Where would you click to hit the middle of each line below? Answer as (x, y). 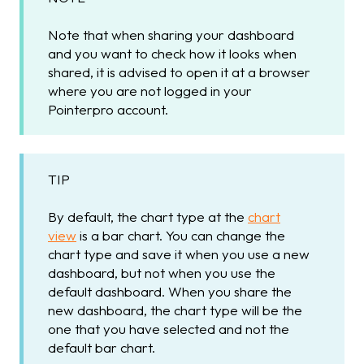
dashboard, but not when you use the (162, 272)
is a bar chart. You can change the (181, 235)
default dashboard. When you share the (170, 291)
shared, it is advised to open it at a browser (179, 72)
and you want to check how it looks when (172, 54)
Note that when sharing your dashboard (171, 35)
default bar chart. (102, 347)
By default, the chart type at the (148, 216)
